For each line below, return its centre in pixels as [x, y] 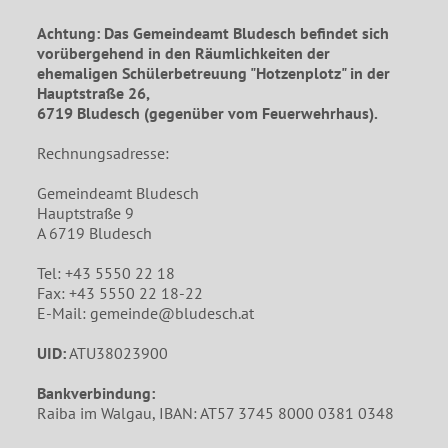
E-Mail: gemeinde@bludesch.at [146, 312]
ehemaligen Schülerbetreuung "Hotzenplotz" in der [214, 72]
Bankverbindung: [96, 392]
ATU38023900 [117, 352]
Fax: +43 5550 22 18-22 [120, 292]
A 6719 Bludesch [95, 232]
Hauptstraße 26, [94, 92]
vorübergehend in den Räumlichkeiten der [184, 52]
